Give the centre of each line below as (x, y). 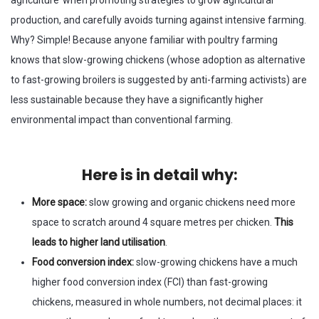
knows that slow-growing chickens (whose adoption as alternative (158, 60)
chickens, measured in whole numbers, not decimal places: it (167, 302)
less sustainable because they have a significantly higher (137, 100)
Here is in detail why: (159, 175)
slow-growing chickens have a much (217, 262)
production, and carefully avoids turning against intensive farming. (158, 20)
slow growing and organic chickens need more (192, 203)
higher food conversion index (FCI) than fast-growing (150, 282)
